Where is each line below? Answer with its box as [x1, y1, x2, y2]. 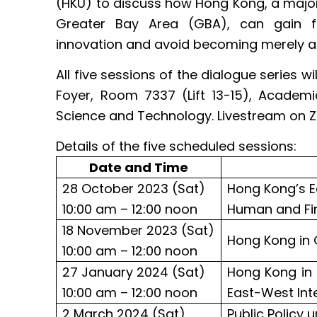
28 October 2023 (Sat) [62, 179, 205, 197]
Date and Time [89, 158, 189, 176]
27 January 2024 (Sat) [62, 263, 205, 281]
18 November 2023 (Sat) [62, 221, 214, 239]
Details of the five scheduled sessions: [56, 137, 297, 155]
